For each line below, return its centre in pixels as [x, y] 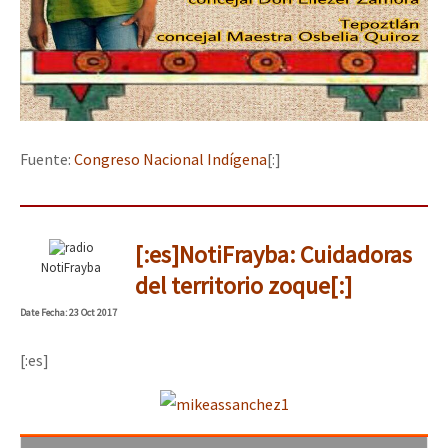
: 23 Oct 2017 [91, 313]
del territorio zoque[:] [243, 286]
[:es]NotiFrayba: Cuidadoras [273, 255]
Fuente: [47, 159]
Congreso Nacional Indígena [170, 159]
